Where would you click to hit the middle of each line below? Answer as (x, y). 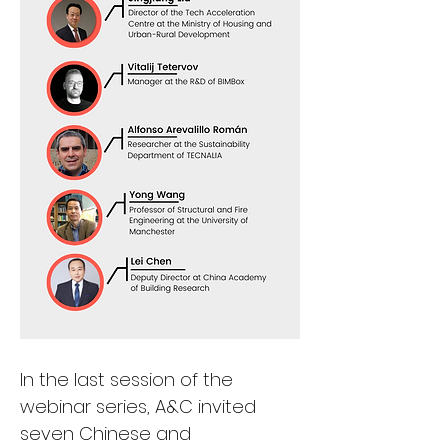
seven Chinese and (108, 433)
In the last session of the (129, 379)
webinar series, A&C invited (140, 406)
